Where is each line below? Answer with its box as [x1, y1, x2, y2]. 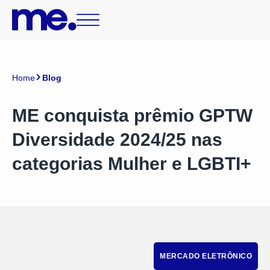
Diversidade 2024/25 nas [12, 130, 222, 149]
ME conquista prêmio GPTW [12, 105, 253, 125]
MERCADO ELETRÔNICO [160, 252, 252, 260]
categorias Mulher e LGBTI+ [12, 154, 251, 174]
